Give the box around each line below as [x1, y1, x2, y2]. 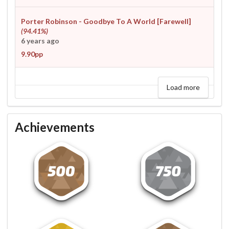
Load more [166, 82, 200, 91]
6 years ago [20, 36, 59, 45]
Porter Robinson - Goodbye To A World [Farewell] [20, 16, 191, 26]
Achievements [15, 119, 95, 134]
